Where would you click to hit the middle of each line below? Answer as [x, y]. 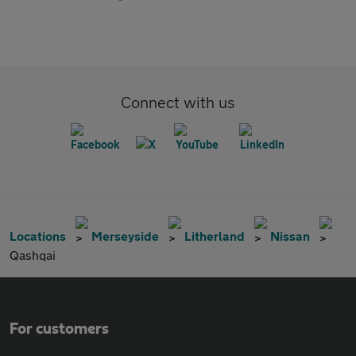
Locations [38, 236]
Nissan [290, 236]
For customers [59, 329]
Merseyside [125, 236]
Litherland [215, 236]
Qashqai [33, 255]
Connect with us [178, 102]
